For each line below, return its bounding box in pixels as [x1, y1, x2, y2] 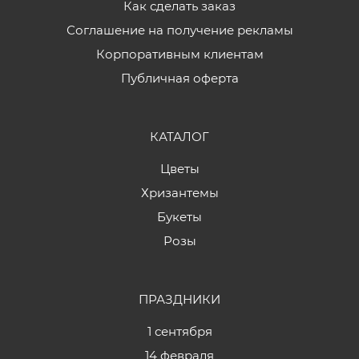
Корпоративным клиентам [95, 46, 264, 62]
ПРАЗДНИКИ [139, 292, 220, 307]
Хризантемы [140, 185, 219, 200]
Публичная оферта [120, 71, 239, 86]
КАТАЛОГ [150, 129, 209, 144]
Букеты [157, 209, 202, 224]
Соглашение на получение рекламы [66, 22, 293, 38]
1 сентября [147, 324, 212, 339]
